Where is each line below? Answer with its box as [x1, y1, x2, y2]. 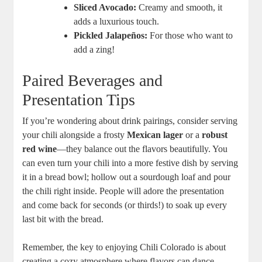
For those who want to [147, 30, 233, 41]
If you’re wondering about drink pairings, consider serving [22, 116, 238, 126]
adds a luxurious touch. [74, 16, 160, 27]
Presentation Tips [22, 91, 136, 109]
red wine [22, 144, 57, 154]
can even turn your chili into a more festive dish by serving [22, 158, 239, 168]
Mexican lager [127, 130, 184, 140]
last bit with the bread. [22, 214, 104, 225]
